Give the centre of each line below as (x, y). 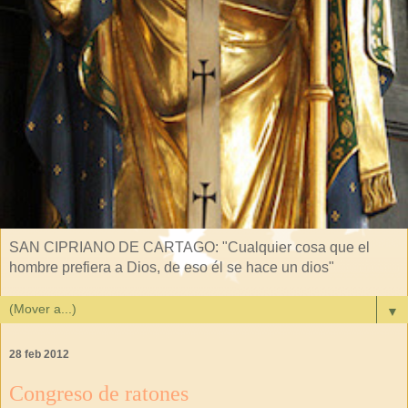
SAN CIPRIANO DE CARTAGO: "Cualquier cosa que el (189, 248)
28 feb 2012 (39, 355)
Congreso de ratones (99, 393)
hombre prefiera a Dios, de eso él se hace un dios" (172, 268)
